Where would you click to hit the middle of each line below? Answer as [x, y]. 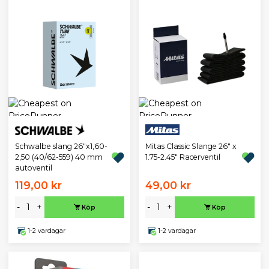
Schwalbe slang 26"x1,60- [61, 147]
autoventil [33, 168]
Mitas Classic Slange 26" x [191, 147]
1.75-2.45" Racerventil [183, 157]
